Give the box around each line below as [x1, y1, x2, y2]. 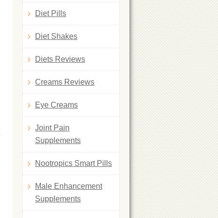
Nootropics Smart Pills [35, 159, 112, 167]
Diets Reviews [35, 55, 85, 63]
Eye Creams [35, 101, 78, 109]
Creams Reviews [35, 78, 94, 86]
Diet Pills [35, 9, 66, 18]
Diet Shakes [35, 32, 77, 40]
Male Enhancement [35, 182, 102, 190]
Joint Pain [35, 124, 70, 132]
